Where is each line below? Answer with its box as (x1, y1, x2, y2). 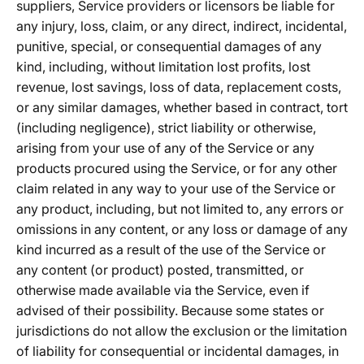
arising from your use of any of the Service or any (16, 140, 314, 156)
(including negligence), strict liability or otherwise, (16, 119, 316, 136)
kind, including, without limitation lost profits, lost (16, 58, 310, 75)
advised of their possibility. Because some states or (16, 302, 324, 318)
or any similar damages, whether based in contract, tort (16, 99, 348, 115)
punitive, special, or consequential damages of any (16, 38, 322, 54)
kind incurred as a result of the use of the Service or (16, 241, 326, 258)
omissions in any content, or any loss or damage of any (16, 221, 348, 237)
